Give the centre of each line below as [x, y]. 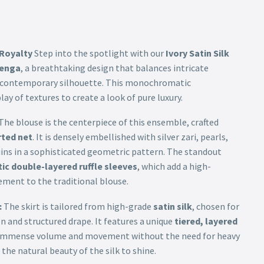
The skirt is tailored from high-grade [77, 206]
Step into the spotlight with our [99, 53]
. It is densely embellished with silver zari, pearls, [130, 137]
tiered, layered [206, 221]
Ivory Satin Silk [197, 53]
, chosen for [215, 206]
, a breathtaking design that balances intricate [114, 67]
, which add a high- [174, 166]
